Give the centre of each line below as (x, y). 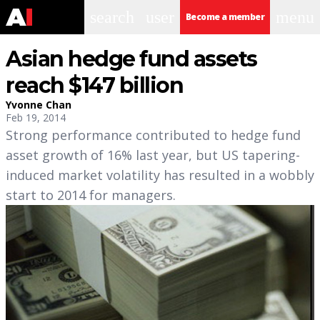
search (112, 17)
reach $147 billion (94, 85)
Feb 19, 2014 (36, 117)
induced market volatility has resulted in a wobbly (160, 175)
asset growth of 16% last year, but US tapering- (153, 155)
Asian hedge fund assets (131, 59)
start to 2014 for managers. (91, 195)
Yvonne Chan (39, 105)
